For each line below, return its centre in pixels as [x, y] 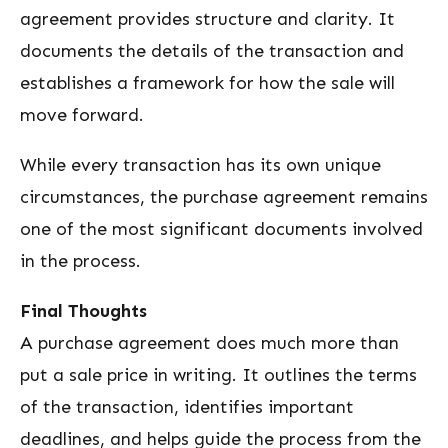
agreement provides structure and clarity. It [207, 19]
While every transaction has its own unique [200, 165]
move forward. [82, 115]
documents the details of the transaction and [212, 51]
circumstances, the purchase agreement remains [224, 197]
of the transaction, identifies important [187, 407]
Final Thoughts [83, 311]
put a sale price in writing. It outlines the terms [218, 375]
